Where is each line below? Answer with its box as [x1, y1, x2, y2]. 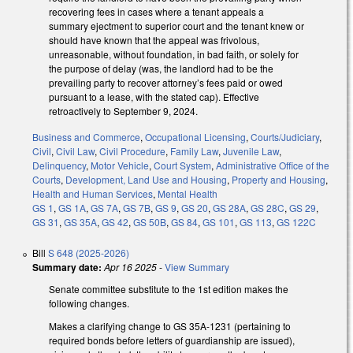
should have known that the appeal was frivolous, [49, 33, 259, 47]
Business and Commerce [32, 130, 140, 144]
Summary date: [32, 260, 102, 275]
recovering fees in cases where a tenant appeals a [49, 5, 264, 19]
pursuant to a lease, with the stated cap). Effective [49, 90, 259, 104]
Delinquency [32, 158, 86, 173]
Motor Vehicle [91, 158, 149, 173]
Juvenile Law [223, 144, 279, 158]
